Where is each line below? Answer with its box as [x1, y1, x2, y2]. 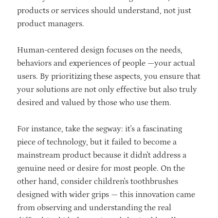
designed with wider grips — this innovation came [17, 189, 195, 200]
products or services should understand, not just [17, 5, 191, 16]
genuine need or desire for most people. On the [17, 163, 185, 173]
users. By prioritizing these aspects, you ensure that [17, 71, 200, 81]
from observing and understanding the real [17, 202, 171, 213]
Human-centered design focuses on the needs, [17, 45, 182, 55]
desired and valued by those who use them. [17, 97, 173, 108]
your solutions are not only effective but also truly [17, 84, 197, 94]
